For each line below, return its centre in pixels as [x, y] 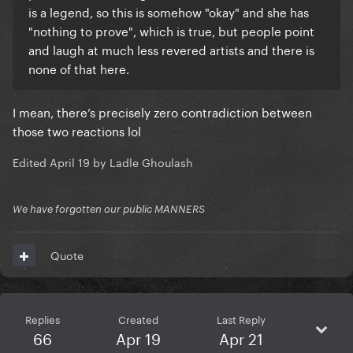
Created [138, 319]
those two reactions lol [77, 130]
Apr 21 [241, 338]
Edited [31, 162]
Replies [42, 319]
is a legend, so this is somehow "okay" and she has [169, 11]
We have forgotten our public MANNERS [109, 209]
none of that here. [79, 68]
